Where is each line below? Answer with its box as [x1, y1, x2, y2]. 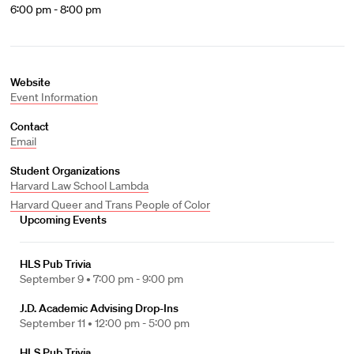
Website [9, 75, 51, 89]
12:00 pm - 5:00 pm [95, 316, 190, 330]
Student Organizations [9, 164, 120, 178]
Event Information [9, 90, 98, 104]
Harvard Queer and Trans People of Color [9, 198, 210, 212]
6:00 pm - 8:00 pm [9, 2, 101, 17]
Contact [9, 119, 49, 134]
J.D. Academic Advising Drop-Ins [20, 301, 179, 315]
